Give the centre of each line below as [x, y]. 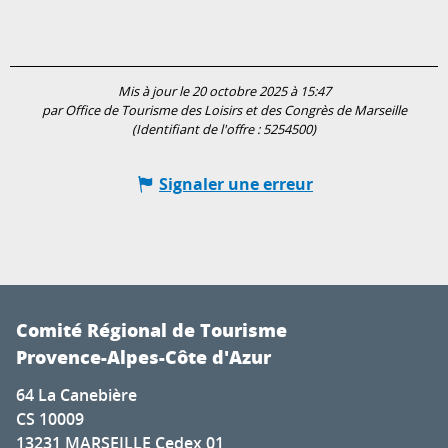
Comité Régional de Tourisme [151, 330]
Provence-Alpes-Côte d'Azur [143, 357]
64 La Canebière [76, 395]
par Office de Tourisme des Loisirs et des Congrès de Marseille [224, 111]
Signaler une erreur [236, 184]
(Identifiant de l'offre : [197, 130]
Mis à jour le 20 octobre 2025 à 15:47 [224, 92]
